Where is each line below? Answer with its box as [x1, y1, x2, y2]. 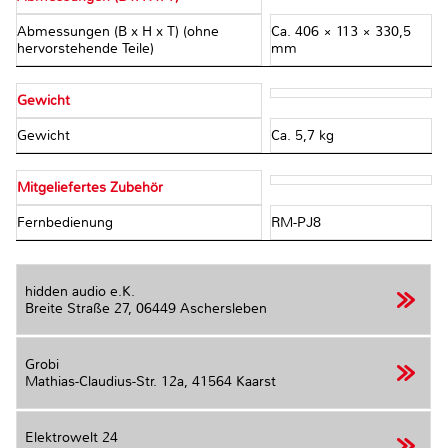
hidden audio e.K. [25, 282, 135, 300]
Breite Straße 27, [25, 299, 136, 317]
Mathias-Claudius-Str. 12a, [25, 373, 192, 391]
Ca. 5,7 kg [270, 127, 334, 145]
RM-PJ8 [270, 214, 321, 232]
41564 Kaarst [192, 373, 276, 391]
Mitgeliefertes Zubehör [17, 179, 163, 197]
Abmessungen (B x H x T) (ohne [17, 23, 219, 41]
